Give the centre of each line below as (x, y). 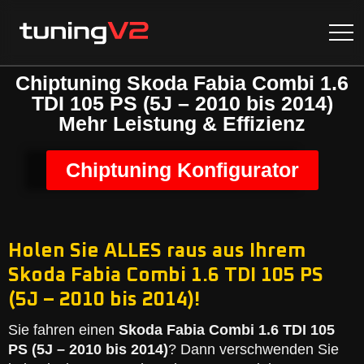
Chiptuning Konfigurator (182, 170)
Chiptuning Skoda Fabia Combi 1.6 (182, 83)
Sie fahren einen (63, 330)
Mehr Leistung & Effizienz (182, 123)
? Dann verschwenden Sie (253, 349)
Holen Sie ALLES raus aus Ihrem (157, 251)
